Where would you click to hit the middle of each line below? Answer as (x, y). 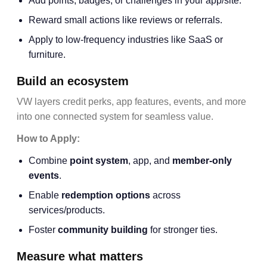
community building (103, 230)
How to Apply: (48, 139)
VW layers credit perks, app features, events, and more (131, 102)
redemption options (106, 195)
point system (99, 161)
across (165, 195)
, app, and (150, 161)
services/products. (67, 210)
